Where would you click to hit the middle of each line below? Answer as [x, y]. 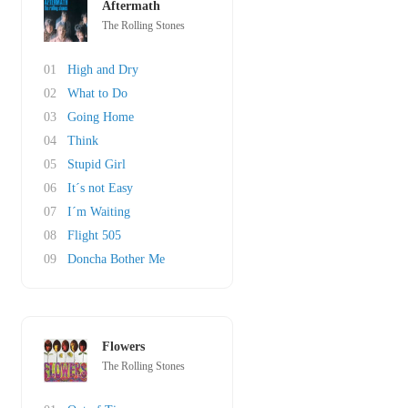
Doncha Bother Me [116, 259]
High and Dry [103, 70]
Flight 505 [94, 235]
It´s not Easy [100, 188]
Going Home [101, 117]
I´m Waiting [99, 212]
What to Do [97, 93]
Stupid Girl [97, 164]
